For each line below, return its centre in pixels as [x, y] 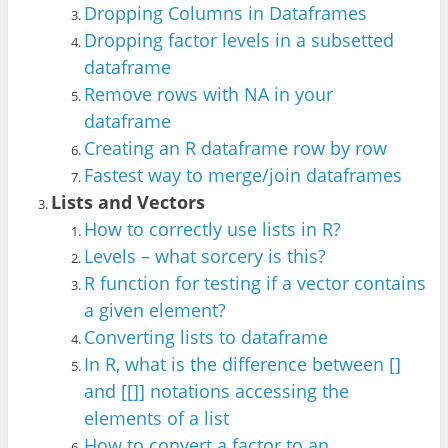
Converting [131, 336]
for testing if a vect [252, 282]
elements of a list [156, 417]
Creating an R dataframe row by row [235, 147]
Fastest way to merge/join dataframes [242, 174]
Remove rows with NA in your [208, 93]
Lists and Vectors [128, 201]
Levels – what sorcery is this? [204, 255]
